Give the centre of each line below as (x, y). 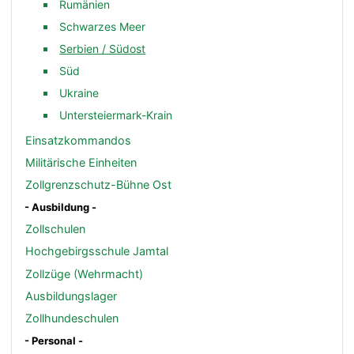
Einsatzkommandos (79, 140)
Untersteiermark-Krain (116, 115)
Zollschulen (56, 229)
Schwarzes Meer (103, 26)
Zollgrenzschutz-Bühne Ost (99, 184)
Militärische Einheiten (81, 162)
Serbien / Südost (103, 48)
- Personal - (54, 341)
